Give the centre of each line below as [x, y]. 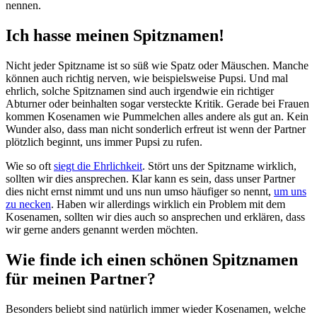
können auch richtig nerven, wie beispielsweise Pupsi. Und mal [147, 79]
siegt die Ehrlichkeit [98, 166]
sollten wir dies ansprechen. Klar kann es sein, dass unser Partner [150, 179]
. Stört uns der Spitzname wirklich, [219, 166]
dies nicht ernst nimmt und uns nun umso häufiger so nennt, [140, 192]
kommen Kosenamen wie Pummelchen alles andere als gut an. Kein [157, 117]
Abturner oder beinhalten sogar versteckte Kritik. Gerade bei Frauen [157, 104]
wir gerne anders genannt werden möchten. [102, 230]
